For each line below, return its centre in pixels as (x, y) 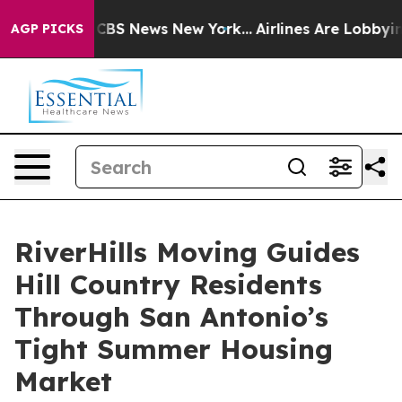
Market (63, 381)
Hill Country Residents (168, 284)
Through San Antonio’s (171, 317)
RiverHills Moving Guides (187, 252)
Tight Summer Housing (174, 349)
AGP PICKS (47, 29)
